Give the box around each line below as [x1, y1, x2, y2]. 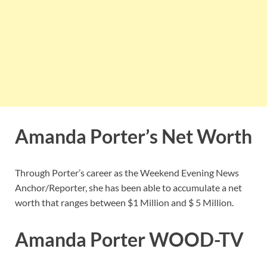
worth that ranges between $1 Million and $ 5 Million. [15, 197, 234, 209]
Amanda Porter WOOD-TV [15, 228, 244, 252]
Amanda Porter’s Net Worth [15, 124, 252, 148]
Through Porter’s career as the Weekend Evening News [15, 167, 239, 179]
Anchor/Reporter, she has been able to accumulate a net [15, 182, 242, 194]
